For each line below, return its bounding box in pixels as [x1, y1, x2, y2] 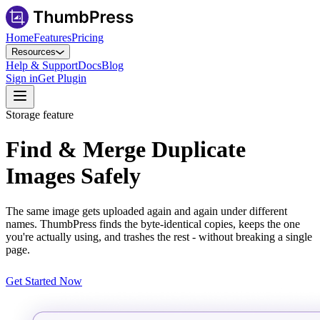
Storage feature [6, 109, 74, 121]
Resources [11, 46, 56, 57]
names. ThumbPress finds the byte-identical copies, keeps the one [6, 217, 300, 230]
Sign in [6, 72, 38, 84]
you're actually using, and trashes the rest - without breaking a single [6, 230, 312, 243]
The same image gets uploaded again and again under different [6, 204, 287, 217]
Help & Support [6, 59, 78, 71]
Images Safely [6, 163, 141, 189]
